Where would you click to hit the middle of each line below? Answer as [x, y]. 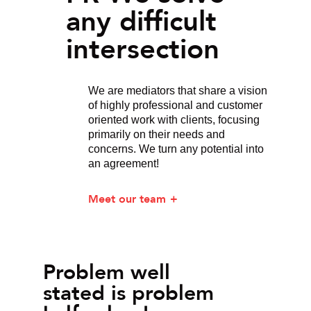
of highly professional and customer [175, 105]
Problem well [107, 272]
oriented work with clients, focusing [174, 120]
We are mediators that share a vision [178, 91]
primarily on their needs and [157, 134]
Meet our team [127, 199]
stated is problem [129, 293]
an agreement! [124, 163]
